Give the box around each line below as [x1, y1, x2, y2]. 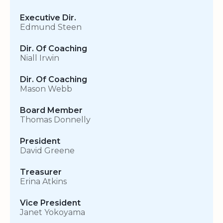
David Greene [20, 146, 75, 156]
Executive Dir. [20, 13, 76, 23]
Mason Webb [20, 84, 72, 94]
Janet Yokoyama [20, 208, 85, 218]
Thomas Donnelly [20, 115, 91, 125]
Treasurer [20, 167, 62, 177]
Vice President [20, 198, 81, 208]
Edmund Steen [20, 22, 82, 32]
